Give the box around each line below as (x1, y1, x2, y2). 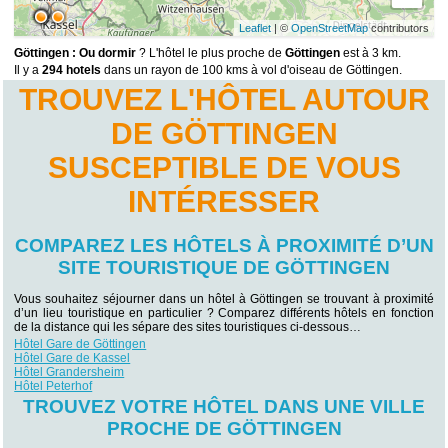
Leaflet (238, 22, 271, 35)
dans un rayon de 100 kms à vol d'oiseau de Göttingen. (101, 63, 403, 78)
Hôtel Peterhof (14, 379, 93, 393)
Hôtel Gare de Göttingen (14, 337, 147, 351)
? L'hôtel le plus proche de (136, 46, 286, 61)
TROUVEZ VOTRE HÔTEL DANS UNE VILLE (23, 396, 425, 418)
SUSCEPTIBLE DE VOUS (47, 151, 401, 185)
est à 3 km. (340, 46, 402, 61)
